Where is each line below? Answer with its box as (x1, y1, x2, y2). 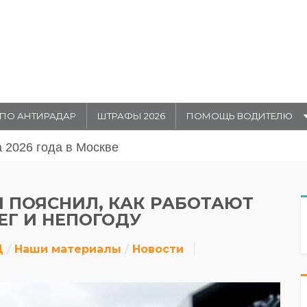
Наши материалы (14, 243, 121, 256)
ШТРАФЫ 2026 (97, 110, 165, 121)
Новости (132, 243, 184, 256)
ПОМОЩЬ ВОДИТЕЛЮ (186, 110, 293, 121)
